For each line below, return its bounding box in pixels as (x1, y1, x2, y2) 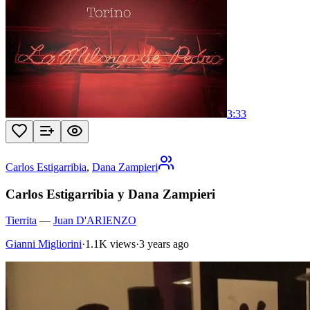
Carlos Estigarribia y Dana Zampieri (6, 186, 215, 201)
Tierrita (6, 215, 37, 227)
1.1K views (85, 238, 136, 250)
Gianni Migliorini (6, 238, 82, 250)
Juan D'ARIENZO (53, 215, 136, 227)
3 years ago (139, 238, 189, 250)
